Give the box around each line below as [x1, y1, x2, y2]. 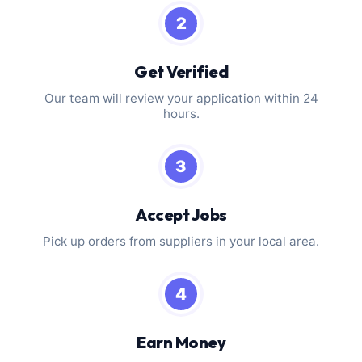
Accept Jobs [135, 204, 227, 225]
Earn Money [137, 331, 225, 352]
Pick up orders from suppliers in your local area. [43, 233, 319, 249]
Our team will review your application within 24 [44, 90, 318, 106]
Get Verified [134, 61, 228, 82]
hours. [162, 105, 200, 121]
